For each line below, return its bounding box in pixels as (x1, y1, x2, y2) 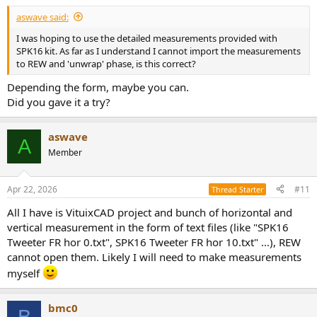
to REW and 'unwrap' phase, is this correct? (16, 57, 196, 70)
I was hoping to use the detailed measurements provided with (16, 31, 277, 45)
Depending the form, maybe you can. (7, 80, 189, 94)
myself (7, 265, 42, 280)
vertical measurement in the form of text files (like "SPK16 (7, 219, 289, 234)
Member (48, 146, 82, 158)
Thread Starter (212, 183, 263, 195)
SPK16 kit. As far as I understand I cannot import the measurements (16, 44, 301, 57)
